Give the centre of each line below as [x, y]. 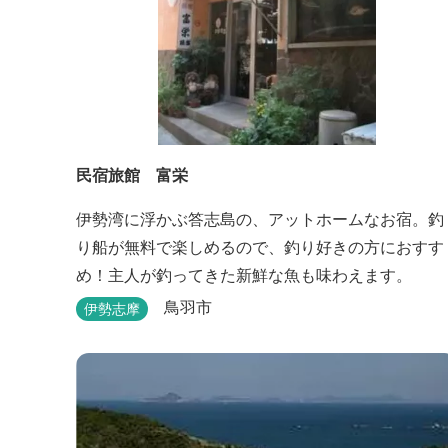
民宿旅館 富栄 [132, 174]
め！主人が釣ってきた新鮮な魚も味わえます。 [244, 274]
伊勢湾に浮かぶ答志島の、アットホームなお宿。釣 [260, 218]
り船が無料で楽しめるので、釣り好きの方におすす [260, 246]
